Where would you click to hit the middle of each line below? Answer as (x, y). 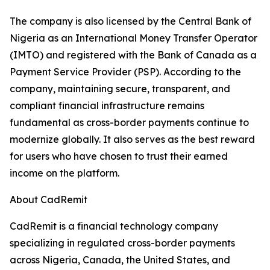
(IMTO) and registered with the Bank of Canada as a (133, 55)
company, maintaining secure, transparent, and (120, 89)
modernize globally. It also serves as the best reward (132, 140)
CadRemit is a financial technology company (114, 226)
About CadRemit (49, 200)
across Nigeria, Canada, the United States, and (120, 260)
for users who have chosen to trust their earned (119, 156)
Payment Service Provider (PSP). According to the (125, 72)
